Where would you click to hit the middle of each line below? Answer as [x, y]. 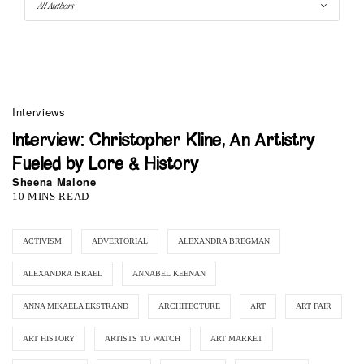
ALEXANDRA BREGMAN [224, 240]
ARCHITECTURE [189, 305]
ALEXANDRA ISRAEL [63, 273]
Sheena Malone [54, 181]
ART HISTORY [49, 338]
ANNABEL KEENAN [169, 273]
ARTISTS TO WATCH [143, 338]
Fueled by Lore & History [106, 164]
